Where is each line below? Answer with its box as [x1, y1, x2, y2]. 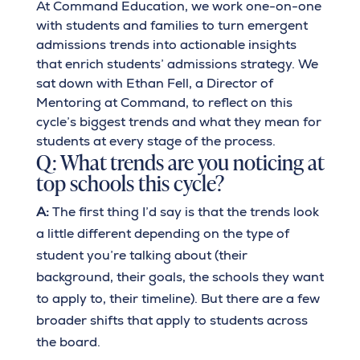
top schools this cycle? [35, 166, 224, 198]
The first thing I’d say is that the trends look [48, 203, 319, 221]
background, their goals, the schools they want [35, 268, 324, 286]
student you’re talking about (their [35, 247, 247, 264]
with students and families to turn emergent [35, 17, 308, 35]
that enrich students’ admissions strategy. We [35, 55, 318, 73]
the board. [35, 333, 100, 351]
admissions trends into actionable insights [35, 36, 297, 54]
